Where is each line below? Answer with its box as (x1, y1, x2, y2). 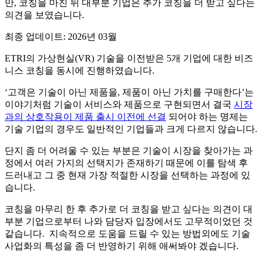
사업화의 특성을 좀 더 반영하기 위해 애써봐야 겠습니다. (5, 241, 239, 251)
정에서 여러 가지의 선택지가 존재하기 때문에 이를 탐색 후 (5, 158, 248, 168)
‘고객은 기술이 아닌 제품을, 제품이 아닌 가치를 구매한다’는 (5, 87, 254, 97)
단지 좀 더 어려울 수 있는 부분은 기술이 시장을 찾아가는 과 (5, 146, 253, 156)
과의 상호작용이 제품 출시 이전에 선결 (5, 112, 166, 122)
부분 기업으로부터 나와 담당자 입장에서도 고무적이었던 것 (5, 216, 253, 226)
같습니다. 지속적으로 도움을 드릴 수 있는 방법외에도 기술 (5, 229, 250, 239)
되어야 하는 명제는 (166, 112, 248, 122)
